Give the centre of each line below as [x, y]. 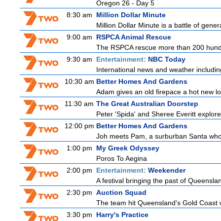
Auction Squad [121, 192]
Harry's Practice [122, 215]
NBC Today [167, 59]
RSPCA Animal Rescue [134, 37]
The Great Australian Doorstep [147, 104]
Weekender [167, 170]
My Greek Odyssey [128, 148]
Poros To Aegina [122, 158]
